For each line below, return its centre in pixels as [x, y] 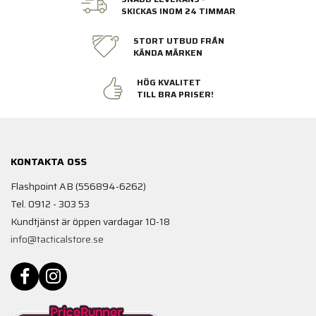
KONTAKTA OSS [49, 162]
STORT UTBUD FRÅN [179, 41]
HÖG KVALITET [169, 83]
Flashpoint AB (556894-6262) [78, 187]
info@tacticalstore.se [57, 239]
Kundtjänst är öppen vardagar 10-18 [90, 222]
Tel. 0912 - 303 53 [50, 204]
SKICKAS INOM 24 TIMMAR [178, 11]
